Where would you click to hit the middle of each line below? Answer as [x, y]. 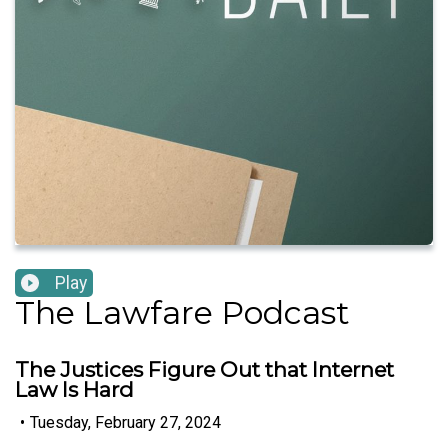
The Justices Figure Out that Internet [204, 370]
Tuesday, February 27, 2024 [125, 422]
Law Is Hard [74, 390]
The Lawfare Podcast [182, 313]
